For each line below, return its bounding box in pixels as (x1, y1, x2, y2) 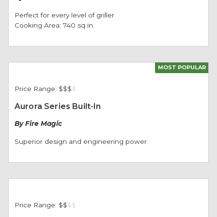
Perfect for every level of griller (14, 11, 114, 19)
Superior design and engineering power (14, 138, 147, 145)
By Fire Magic (14, 120, 62, 127)
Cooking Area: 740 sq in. (14, 21, 94, 29)
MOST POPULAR (158, 64, 206, 71)
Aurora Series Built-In (14, 102, 101, 111)
